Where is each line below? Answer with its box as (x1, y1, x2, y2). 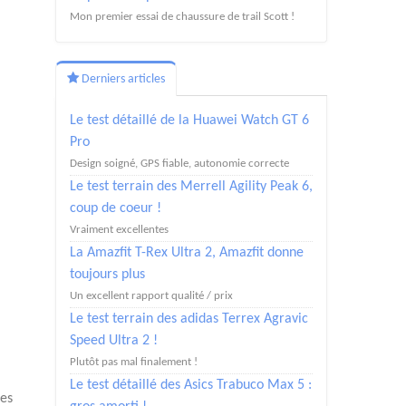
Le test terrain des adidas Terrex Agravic (70, 312, 308, 326)
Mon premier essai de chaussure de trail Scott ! (70, 11, 295, 23)
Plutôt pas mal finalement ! (70, 356, 198, 368)
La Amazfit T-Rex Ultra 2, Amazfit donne (70, 246, 304, 260)
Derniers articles (79, 72, 165, 86)
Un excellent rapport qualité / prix (70, 290, 233, 302)
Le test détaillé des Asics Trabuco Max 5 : (70, 378, 312, 392)
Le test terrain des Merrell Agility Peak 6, (70, 179, 313, 194)
